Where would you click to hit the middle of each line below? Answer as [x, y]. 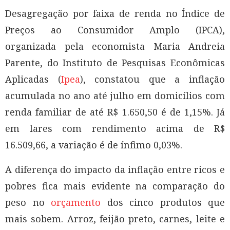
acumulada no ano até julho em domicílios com [115, 95]
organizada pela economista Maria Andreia [115, 46]
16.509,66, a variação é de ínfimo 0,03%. [94, 145]
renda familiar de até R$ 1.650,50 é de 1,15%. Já [115, 112]
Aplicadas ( [33, 79]
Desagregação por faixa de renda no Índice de [115, 13]
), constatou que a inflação [152, 79]
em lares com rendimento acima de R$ [115, 128]
